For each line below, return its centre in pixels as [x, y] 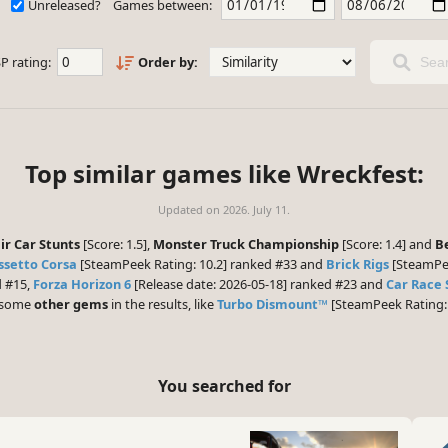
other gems [71, 304]
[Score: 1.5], [116, 244]
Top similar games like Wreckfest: [224, 174]
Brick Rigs [357, 264]
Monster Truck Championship [246, 244]
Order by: [167, 62]
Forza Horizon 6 [82, 284]
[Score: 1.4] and [387, 244]
